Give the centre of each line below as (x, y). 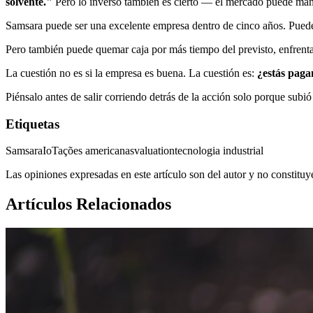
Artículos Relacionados (88, 204)
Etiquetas (32, 124)
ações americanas (96, 151)
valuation (154, 151)
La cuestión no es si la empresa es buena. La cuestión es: (131, 73)
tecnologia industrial (219, 151)
